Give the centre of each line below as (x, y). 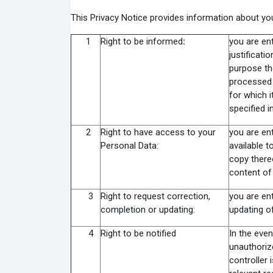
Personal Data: (129, 146)
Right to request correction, (155, 196)
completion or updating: (147, 210)
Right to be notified (138, 233)
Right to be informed (141, 41)
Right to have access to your (158, 132)
